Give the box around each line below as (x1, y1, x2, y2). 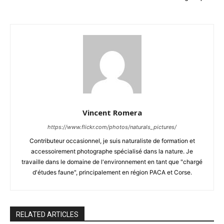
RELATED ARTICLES (16, 210, 78, 219)
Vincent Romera (82, 107, 142, 118)
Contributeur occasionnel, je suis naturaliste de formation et (29, 137, 195, 145)
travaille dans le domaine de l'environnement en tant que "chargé (21, 158, 202, 166)
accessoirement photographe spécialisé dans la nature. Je (31, 147, 193, 155)
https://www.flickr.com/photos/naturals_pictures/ (47, 123, 176, 131)
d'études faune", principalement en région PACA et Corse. (32, 168, 192, 176)
